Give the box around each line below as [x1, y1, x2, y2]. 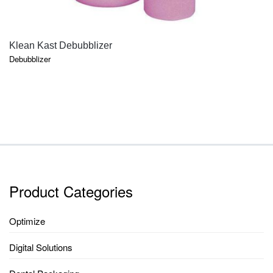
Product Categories [9, 180, 133, 202]
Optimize [9, 214, 45, 227]
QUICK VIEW [113, 36, 160, 48]
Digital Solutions [9, 240, 73, 253]
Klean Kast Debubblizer [9, 40, 112, 51]
